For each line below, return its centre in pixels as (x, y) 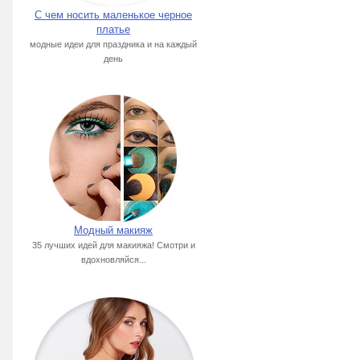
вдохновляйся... (113, 260)
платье (113, 29)
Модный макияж (113, 230)
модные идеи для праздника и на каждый (113, 44)
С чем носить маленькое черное (113, 15)
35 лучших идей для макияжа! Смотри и (113, 245)
